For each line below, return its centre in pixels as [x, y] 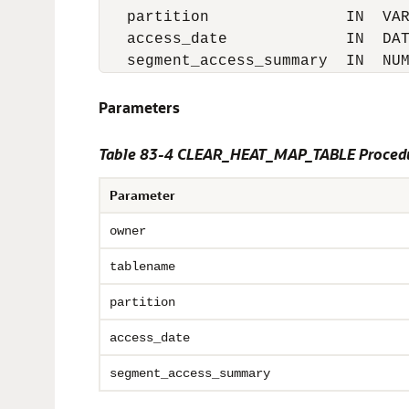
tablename [142, 267]
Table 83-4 [138, 154]
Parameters [139, 107]
